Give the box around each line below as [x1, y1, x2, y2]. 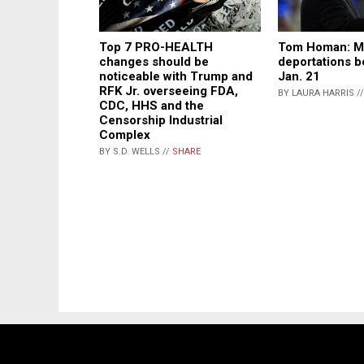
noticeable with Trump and [99, 69, 253, 84]
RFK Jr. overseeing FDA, [99, 84, 238, 99]
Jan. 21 [278, 69, 320, 84]
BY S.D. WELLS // [99, 146, 172, 158]
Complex [99, 128, 150, 143]
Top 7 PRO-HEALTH [99, 40, 213, 55]
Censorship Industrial [99, 113, 223, 128]
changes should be [99, 54, 209, 70]
